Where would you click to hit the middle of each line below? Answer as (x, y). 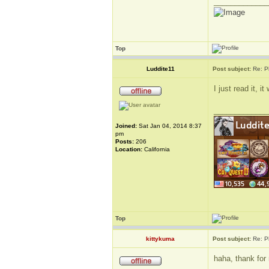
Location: (129, 149)
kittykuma (160, 239)
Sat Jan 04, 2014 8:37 (169, 126)
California (156, 149)
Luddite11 (160, 69)
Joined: (126, 126)
